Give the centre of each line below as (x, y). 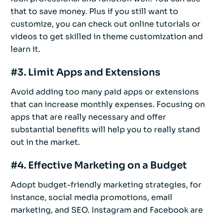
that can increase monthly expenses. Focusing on (108, 105)
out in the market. (45, 142)
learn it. (25, 49)
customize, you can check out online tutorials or (106, 24)
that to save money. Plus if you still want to (94, 12)
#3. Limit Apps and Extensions (85, 73)
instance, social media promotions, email (92, 198)
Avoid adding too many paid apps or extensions (105, 92)
